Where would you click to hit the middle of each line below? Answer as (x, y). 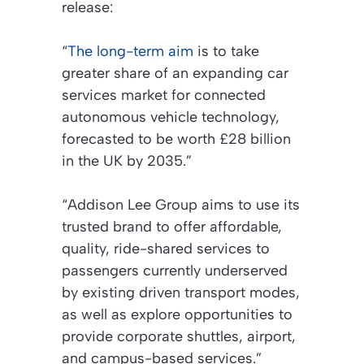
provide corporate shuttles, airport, (179, 337)
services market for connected (164, 95)
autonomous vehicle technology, (171, 117)
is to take (226, 52)
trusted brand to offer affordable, (172, 227)
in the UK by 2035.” (127, 161)
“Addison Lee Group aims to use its (181, 205)
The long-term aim (130, 52)
